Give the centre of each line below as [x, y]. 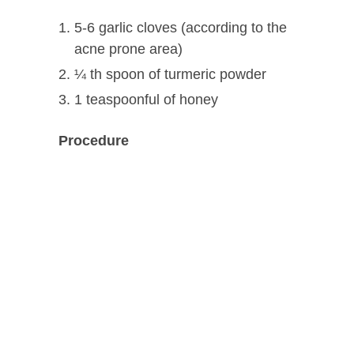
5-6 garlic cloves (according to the [181, 27]
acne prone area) [128, 49]
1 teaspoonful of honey [146, 99]
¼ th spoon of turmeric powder [170, 74]
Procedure [94, 140]
